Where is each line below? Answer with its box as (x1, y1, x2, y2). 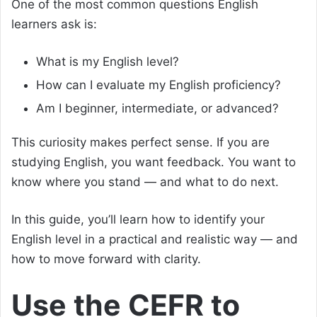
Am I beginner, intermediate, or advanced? (36, 100, 279, 115)
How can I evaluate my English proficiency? (36, 77, 281, 92)
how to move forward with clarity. (11, 251, 201, 266)
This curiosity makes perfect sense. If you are (11, 134, 270, 149)
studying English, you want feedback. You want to (11, 154, 296, 169)
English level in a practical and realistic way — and (11, 231, 298, 246)
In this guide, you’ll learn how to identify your (11, 212, 265, 226)
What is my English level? (36, 54, 179, 69)
